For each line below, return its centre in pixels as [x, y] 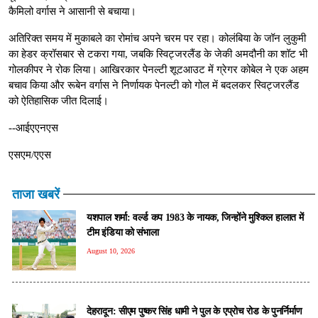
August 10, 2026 [111, 251]
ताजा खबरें [36, 194]
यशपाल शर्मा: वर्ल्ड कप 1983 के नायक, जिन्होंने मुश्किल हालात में [195, 217]
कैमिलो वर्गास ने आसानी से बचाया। [72, 11]
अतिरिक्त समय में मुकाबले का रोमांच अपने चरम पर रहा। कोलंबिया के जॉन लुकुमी [157, 38]
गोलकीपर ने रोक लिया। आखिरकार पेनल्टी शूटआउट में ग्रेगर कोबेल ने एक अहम [159, 69]
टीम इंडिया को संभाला [123, 232]
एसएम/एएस [30, 154]
